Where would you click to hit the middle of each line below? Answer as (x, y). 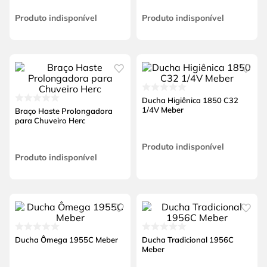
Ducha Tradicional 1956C (187, 239)
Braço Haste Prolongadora (63, 111)
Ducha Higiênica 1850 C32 (190, 100)
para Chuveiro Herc (50, 120)
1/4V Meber (162, 109)
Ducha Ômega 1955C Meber (66, 239)
